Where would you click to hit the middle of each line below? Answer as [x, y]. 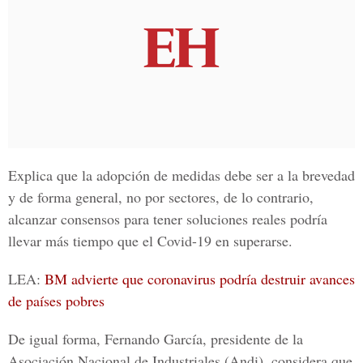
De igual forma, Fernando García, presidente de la [156, 339]
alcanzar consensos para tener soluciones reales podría [168, 219]
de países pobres [56, 301]
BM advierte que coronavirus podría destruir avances [200, 279]
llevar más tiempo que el [83, 241]
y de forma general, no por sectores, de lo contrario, [161, 197]
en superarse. [252, 241]
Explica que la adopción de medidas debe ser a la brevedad [181, 175]
